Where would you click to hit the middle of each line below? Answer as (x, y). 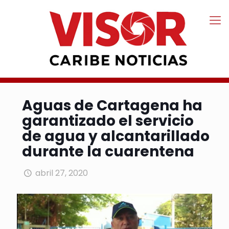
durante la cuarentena (108, 152)
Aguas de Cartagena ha (112, 106)
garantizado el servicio (108, 121)
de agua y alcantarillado (116, 136)
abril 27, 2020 (62, 173)
